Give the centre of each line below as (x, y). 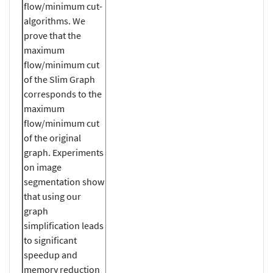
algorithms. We (55, 20)
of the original (52, 137)
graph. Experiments (64, 152)
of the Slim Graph (59, 79)
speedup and (51, 254)
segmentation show (64, 181)
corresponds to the (63, 94)
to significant (50, 240)
